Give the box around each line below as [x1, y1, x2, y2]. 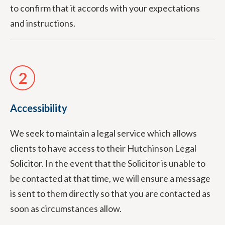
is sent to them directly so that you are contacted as [10, 188, 210, 199]
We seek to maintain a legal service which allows [10, 128, 197, 139]
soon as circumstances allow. [10, 203, 122, 214]
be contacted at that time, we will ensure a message [10, 173, 210, 184]
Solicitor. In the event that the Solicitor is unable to [10, 158, 205, 169]
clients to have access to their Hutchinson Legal [10, 143, 196, 154]
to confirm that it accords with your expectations [10, 3, 200, 14]
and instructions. [10, 18, 75, 29]
